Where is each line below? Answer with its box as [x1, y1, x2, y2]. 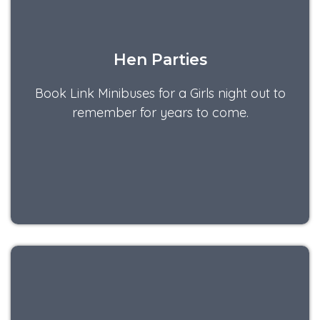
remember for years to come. [71, 104, 249, 121]
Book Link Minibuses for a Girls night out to [34, 84, 286, 101]
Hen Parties [113, 49, 207, 69]
